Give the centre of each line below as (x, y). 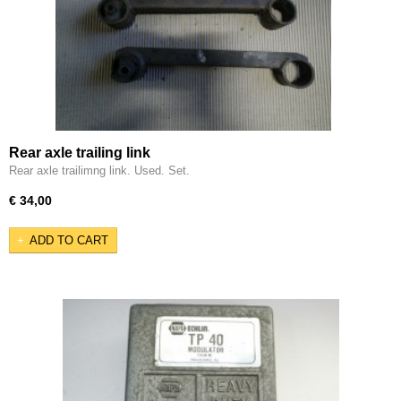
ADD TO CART (69, 240)
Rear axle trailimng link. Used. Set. (99, 171)
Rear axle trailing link (80, 153)
